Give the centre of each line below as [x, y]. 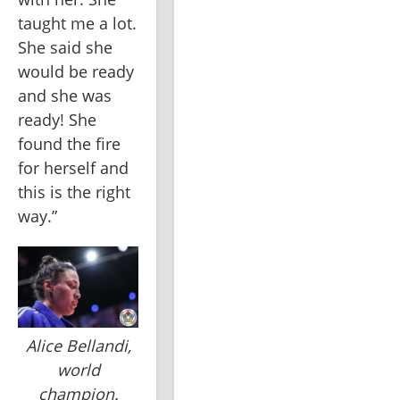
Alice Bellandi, [78, 345]
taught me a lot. [77, 24]
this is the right [74, 192]
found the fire [69, 144]
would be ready [76, 72]
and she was [65, 96]
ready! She [57, 120]
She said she [65, 48]
